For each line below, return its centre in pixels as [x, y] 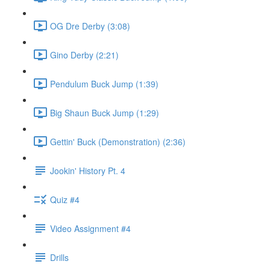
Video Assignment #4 [90, 228]
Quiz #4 [65, 199]
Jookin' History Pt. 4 [88, 170]
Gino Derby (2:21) [84, 55]
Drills [59, 257]
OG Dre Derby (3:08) [90, 26]
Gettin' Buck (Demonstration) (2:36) [118, 141]
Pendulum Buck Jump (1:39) [104, 83]
